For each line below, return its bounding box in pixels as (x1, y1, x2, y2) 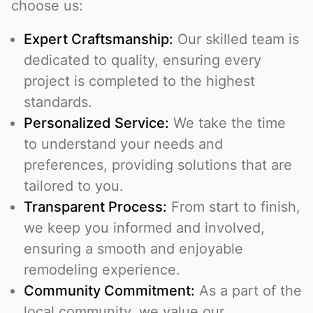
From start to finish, (167, 198, 300, 216)
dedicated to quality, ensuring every (24, 52, 261, 69)
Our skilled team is (173, 31, 299, 48)
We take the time (169, 115, 286, 132)
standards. (24, 94, 92, 111)
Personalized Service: (24, 115, 169, 132)
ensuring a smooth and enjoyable (24, 240, 243, 258)
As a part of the (195, 282, 302, 300)
